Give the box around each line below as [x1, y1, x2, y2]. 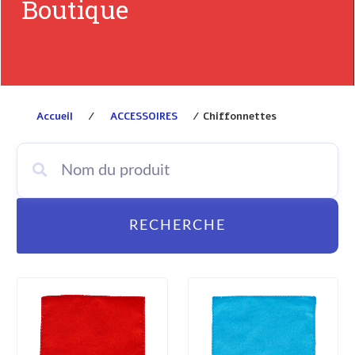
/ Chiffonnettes [189, 109, 277, 124]
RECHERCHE [129, 219, 226, 233]
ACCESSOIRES [110, 109, 177, 124]
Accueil [36, 109, 73, 124]
